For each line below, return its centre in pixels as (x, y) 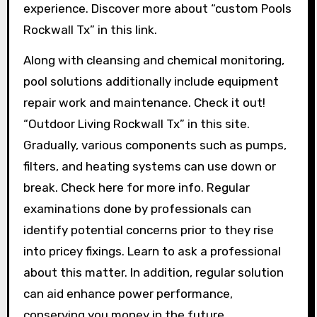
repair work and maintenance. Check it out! (144, 103)
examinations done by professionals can (137, 209)
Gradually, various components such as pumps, (155, 145)
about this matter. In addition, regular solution (153, 272)
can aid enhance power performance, (128, 294)
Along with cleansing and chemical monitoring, (154, 60)
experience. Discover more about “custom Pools (157, 8)
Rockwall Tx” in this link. (90, 30)
